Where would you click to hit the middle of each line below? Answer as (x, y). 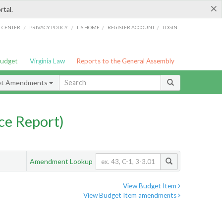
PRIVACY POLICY (48, 27)
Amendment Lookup (61, 161)
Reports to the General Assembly (126, 61)
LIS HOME (88, 27)
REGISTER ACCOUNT (131, 27)
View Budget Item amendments (131, 195)
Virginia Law (47, 61)
